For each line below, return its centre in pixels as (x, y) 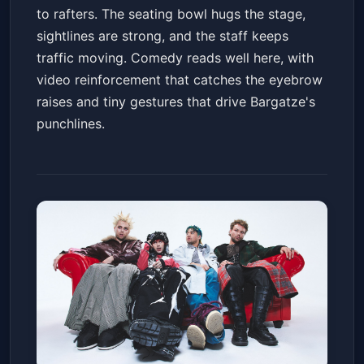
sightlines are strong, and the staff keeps (162, 36)
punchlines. (71, 124)
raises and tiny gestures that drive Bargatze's (176, 102)
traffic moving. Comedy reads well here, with (175, 58)
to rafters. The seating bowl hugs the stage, (171, 14)
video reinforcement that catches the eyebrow (180, 80)
